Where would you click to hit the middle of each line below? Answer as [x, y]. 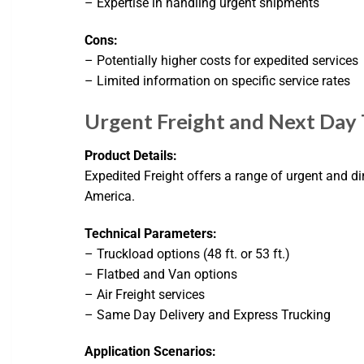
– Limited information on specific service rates [218, 81]
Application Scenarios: [151, 352]
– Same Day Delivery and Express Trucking [208, 314]
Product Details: [131, 155]
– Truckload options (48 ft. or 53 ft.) [188, 253]
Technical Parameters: [151, 233]
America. [110, 196]
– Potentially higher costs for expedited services [222, 61]
